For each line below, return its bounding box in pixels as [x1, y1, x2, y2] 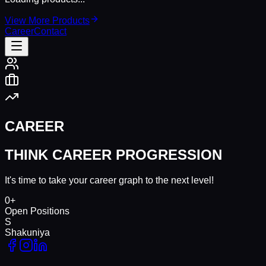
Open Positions [5, 205, 69, 216]
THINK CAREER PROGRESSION [5, 146, 222, 163]
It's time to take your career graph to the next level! [5, 175, 214, 185]
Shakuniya [5, 227, 50, 237]
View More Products [5, 15, 90, 26]
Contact [34, 26, 66, 36]
